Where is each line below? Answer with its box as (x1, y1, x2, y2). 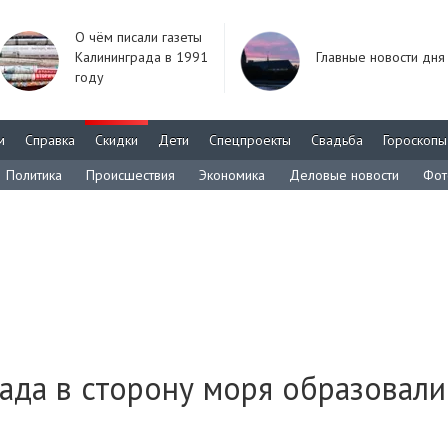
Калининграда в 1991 (75, 48, 208, 66)
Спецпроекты (209, 131, 291, 149)
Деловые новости (289, 166, 399, 184)
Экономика (199, 166, 265, 184)
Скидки (95, 131, 138, 149)
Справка (25, 131, 75, 149)
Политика (6, 166, 62, 184)
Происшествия (86, 166, 175, 184)
